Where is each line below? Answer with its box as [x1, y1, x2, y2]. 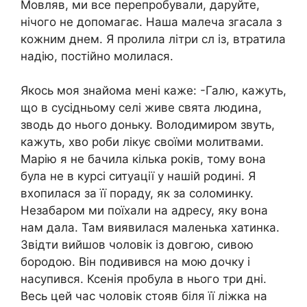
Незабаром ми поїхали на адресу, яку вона [21, 204, 268, 218]
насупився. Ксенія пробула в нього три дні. [21, 272, 267, 286]
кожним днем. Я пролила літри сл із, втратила [21, 32, 286, 46]
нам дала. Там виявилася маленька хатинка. [21, 221, 280, 235]
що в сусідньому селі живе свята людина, [21, 101, 262, 115]
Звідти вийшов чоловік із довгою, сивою [21, 238, 254, 252]
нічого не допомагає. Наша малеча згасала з [21, 14, 282, 29]
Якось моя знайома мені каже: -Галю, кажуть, [21, 84, 286, 98]
